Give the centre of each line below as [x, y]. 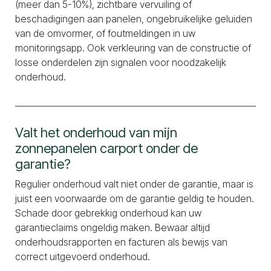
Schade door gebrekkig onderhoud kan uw [108, 213]
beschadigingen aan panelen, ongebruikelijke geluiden [134, 19]
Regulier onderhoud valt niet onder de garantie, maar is [134, 184]
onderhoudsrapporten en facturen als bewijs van [121, 242]
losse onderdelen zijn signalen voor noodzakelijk [121, 62]
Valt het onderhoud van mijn [96, 132]
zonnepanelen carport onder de [106, 148]
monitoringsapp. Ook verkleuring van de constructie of [133, 48]
